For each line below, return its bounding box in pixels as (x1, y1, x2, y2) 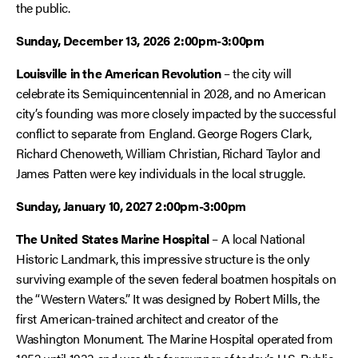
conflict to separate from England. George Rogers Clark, (16, 124, 312, 142)
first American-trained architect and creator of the (16, 309, 278, 328)
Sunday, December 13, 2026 (16, 31, 170, 50)
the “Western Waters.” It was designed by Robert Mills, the (16, 289, 320, 308)
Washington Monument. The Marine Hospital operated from (16, 329, 333, 348)
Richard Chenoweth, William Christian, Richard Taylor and (16, 144, 320, 162)
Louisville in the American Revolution (16, 64, 221, 82)
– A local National (209, 229, 305, 248)
